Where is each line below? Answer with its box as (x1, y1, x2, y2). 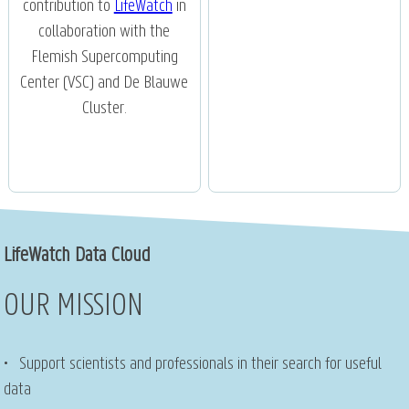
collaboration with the (38, 23, 171, 42)
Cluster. (81, 100, 127, 119)
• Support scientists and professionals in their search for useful (4, 355, 383, 374)
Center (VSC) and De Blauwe (20, 74, 189, 93)
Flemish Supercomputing (30, 48, 178, 68)
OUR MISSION (4, 290, 144, 324)
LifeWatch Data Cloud (4, 244, 152, 267)
